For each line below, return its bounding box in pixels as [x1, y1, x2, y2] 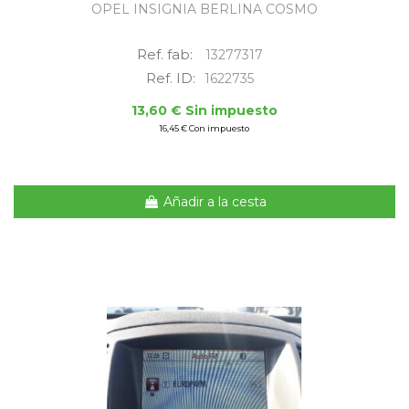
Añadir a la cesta [163, 193, 267, 210]
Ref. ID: [146, 69, 195, 88]
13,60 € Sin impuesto [131, 102, 278, 120]
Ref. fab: [137, 46, 196, 64]
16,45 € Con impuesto [160, 123, 249, 134]
